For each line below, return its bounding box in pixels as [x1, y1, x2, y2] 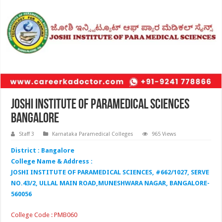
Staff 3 [19, 130, 35, 137]
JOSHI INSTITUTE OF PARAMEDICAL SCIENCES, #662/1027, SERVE [11, 168, 210, 176]
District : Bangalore [11, 146, 75, 154]
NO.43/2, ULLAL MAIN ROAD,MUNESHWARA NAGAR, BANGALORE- [11, 179, 210, 187]
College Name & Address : [11, 157, 93, 165]
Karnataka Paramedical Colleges [52, 130, 134, 137]
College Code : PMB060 [11, 211, 78, 219]
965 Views [152, 130, 177, 137]
